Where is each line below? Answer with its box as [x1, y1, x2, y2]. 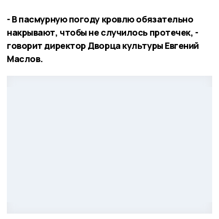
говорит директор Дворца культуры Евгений [7, 40, 199, 52]
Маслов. [7, 53, 43, 65]
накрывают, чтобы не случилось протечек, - [7, 26, 198, 39]
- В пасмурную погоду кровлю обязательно [7, 13, 194, 25]
